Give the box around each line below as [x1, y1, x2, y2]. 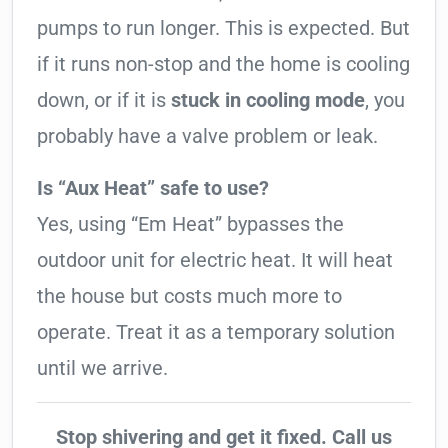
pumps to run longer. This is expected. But [37, 16, 410, 41]
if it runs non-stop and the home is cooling [37, 52, 410, 77]
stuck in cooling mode [171, 88, 365, 113]
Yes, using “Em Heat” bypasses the [37, 212, 344, 237]
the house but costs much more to [37, 284, 342, 309]
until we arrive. [37, 356, 168, 381]
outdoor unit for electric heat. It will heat [37, 248, 393, 273]
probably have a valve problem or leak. [37, 124, 378, 149]
